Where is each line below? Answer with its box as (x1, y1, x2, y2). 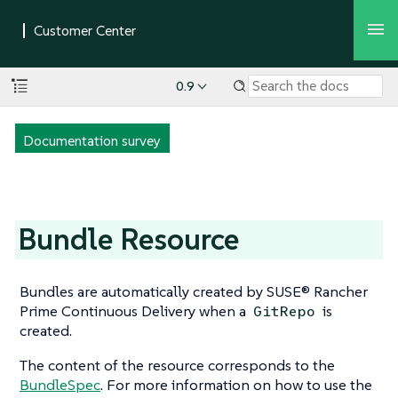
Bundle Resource (18, 219, 240, 259)
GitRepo (253, 302, 316, 322)
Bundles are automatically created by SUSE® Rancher (20, 282, 368, 302)
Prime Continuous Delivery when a (20, 301, 250, 322)
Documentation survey (22, 131, 161, 149)
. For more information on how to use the (100, 375, 372, 395)
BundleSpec (20, 375, 100, 395)
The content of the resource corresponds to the (20, 355, 335, 376)
